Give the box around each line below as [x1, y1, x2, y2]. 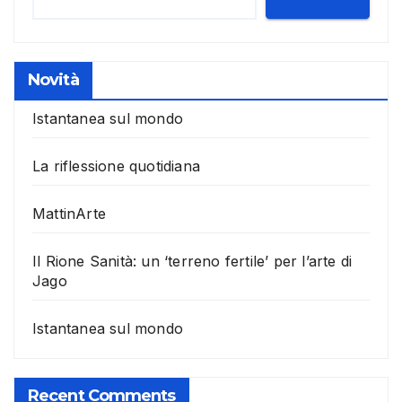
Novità [28, 69, 79, 90]
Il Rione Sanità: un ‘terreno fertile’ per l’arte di [32, 251, 353, 270]
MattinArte [32, 204, 106, 223]
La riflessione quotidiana [32, 156, 200, 175]
